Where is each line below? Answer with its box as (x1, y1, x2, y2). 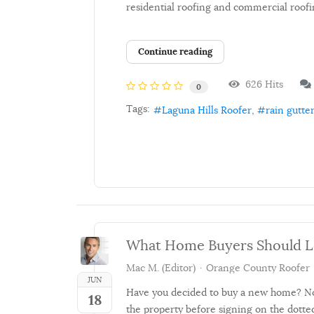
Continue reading (138, 45, 212, 57)
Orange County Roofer (206, 261, 310, 275)
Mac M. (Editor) (126, 261, 196, 275)
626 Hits (240, 78, 283, 91)
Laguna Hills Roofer (162, 103, 252, 116)
